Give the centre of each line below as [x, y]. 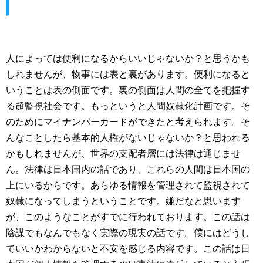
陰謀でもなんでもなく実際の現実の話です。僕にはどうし [128, 233]
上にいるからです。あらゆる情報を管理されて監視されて [128, 185]
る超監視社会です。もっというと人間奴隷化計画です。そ [128, 106]
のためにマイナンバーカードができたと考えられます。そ [128, 122]
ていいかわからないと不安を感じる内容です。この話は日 [128, 249]
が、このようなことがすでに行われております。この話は [128, 217]
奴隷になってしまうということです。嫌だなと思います [123, 201]
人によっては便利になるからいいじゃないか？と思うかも [128, 58]
